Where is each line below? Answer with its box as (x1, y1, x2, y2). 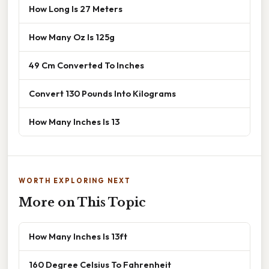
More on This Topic (19, 195, 146, 210)
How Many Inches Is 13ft (29, 230, 127, 242)
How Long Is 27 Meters (29, 2, 122, 14)
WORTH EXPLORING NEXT (19, 176, 131, 185)
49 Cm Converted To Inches (29, 59, 144, 71)
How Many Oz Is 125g (29, 31, 115, 43)
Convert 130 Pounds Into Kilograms (29, 87, 176, 99)
